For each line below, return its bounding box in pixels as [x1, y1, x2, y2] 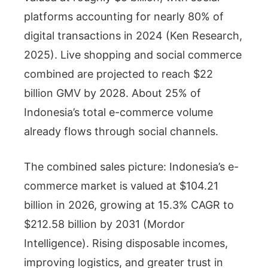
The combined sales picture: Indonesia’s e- [24, 160, 239, 173]
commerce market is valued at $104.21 [24, 179, 218, 192]
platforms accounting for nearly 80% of [24, 10, 224, 23]
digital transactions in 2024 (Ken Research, [24, 29, 242, 42]
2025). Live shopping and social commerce [24, 48, 242, 61]
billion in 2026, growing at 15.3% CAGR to [24, 198, 234, 211]
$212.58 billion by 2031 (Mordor [24, 217, 185, 230]
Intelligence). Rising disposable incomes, [24, 236, 228, 249]
